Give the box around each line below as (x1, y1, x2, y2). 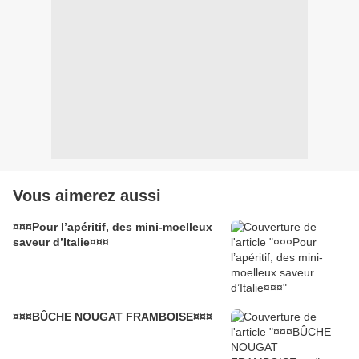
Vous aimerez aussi (13, 187, 161, 205)
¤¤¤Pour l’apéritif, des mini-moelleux (13, 220, 212, 234)
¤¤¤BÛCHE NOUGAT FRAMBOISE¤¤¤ (13, 310, 212, 324)
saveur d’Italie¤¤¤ (13, 236, 109, 249)
